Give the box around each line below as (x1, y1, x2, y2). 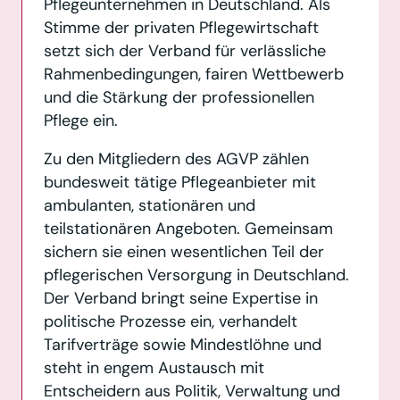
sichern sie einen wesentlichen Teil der (44, 240, 324, 262)
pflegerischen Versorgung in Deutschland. (44, 263, 349, 286)
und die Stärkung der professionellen (44, 87, 314, 109)
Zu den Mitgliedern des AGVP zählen (44, 147, 309, 170)
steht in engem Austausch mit (44, 356, 264, 379)
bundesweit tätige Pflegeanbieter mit (44, 171, 316, 193)
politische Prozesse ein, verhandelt (44, 310, 297, 332)
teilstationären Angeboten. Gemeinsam (44, 217, 333, 239)
